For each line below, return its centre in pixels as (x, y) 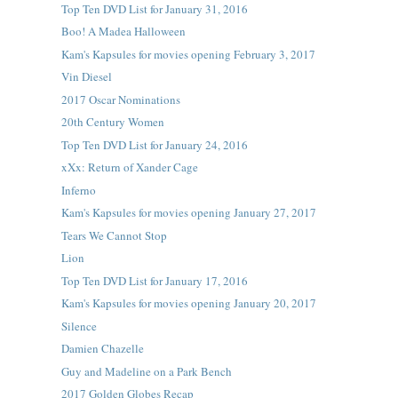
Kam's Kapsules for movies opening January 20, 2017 (188, 303)
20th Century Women (112, 122)
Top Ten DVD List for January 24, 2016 (154, 144)
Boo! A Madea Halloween (123, 31)
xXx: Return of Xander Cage (129, 167)
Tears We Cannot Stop (114, 235)
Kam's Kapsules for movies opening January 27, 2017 (188, 212)
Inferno (78, 190)
